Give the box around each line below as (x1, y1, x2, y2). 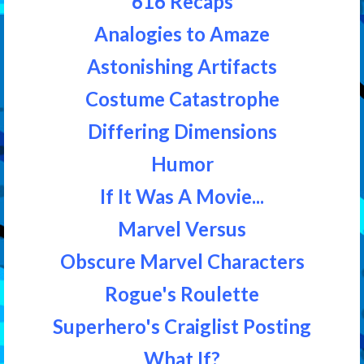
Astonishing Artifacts (87, 54, 277, 78)
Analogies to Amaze (94, 21, 270, 45)
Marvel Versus (118, 216, 246, 240)
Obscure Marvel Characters (59, 249, 305, 273)
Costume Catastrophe (84, 86, 279, 110)
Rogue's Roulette (105, 281, 259, 305)
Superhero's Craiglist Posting (53, 314, 311, 338)
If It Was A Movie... (100, 184, 264, 208)
